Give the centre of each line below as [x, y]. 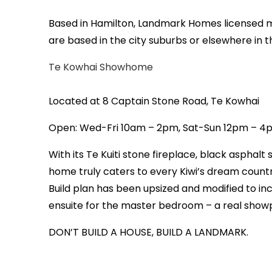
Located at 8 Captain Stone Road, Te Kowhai [155, 101]
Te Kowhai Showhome [101, 67]
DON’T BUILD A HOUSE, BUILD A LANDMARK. [148, 233]
